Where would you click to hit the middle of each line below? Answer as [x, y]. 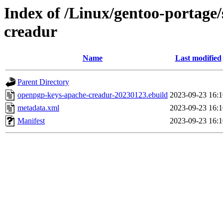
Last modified [198, 58]
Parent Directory [43, 82]
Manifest [31, 121]
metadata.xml [38, 108]
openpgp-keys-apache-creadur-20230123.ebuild [93, 95]
